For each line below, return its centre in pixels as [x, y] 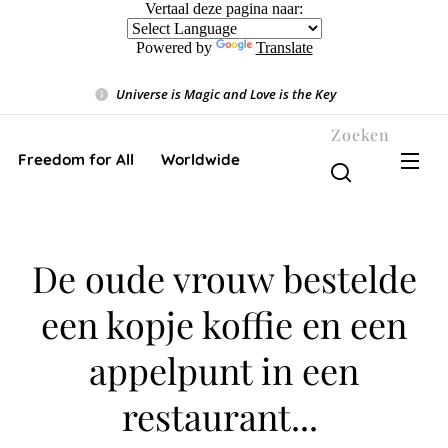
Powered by [175, 47]
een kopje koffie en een [224, 324]
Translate [284, 47]
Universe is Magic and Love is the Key [225, 93]
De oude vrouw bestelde [224, 278]
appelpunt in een [224, 370]
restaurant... [224, 416]
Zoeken [360, 134]
